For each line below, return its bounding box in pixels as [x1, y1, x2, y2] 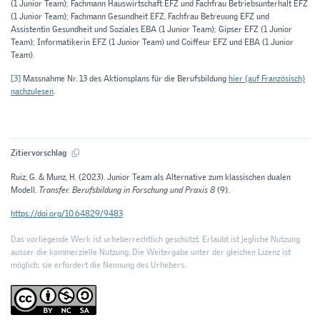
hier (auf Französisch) [229, 72, 305, 84]
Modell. [11, 184, 39, 196]
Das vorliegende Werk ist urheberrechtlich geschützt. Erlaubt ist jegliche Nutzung [11, 234, 300, 246]
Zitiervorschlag [11, 147, 69, 159]
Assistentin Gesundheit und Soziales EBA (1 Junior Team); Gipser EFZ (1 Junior [11, 23, 292, 35]
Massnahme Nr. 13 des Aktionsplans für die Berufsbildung [21, 72, 229, 84]
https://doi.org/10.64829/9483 [11, 207, 123, 219]
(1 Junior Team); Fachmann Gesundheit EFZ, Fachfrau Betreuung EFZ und [11, 10, 269, 22]
